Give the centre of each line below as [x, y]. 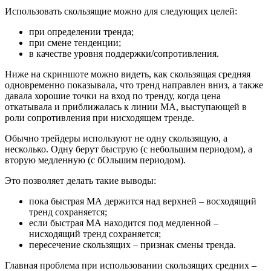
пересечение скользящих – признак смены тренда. [132, 244]
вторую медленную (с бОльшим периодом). [95, 160]
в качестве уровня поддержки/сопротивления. [124, 53]
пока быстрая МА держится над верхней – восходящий [143, 201]
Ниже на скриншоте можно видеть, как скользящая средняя [128, 74]
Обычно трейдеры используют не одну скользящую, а [116, 138]
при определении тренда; [81, 31]
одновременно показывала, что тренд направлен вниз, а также [134, 85]
